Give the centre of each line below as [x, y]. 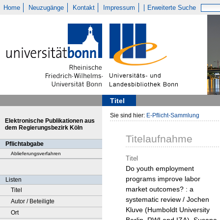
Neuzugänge [46, 8]
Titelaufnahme [159, 139]
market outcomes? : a [160, 189]
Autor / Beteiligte [33, 201]
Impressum [119, 8]
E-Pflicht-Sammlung [173, 115]
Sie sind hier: [128, 115]
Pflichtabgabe [25, 144]
